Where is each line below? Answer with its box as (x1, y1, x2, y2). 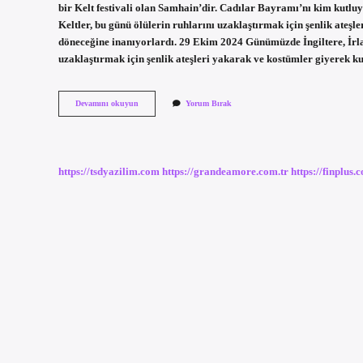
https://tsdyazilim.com (58, 165, 160, 177)
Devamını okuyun (75, 99, 139, 109)
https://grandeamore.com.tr (162, 165, 288, 177)
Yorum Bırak (186, 99, 232, 109)
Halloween (138, 98, 174, 108)
